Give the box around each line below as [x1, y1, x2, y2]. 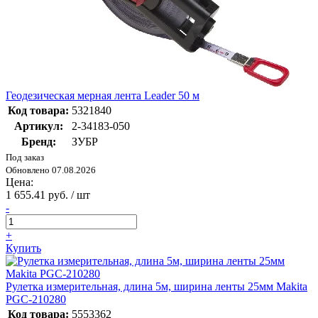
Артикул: [13, 120, 63, 133]
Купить [6, 242, 41, 255]
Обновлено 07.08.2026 [6, 165, 96, 176]
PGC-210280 [6, 293, 66, 306]
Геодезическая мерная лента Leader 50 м [6, 89, 199, 102]
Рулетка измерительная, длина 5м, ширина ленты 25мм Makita [6, 280, 307, 293]
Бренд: [21, 136, 56, 148]
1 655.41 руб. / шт [6, 189, 90, 202]
